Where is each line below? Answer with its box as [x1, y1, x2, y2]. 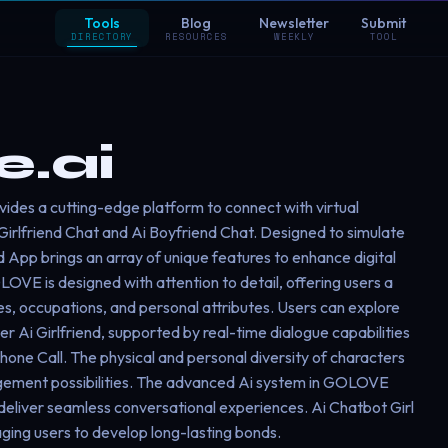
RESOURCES [165, 30, 228, 43]
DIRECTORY [71, 30, 134, 43]
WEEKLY [273, 30, 316, 43]
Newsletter [259, 14, 330, 32]
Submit [361, 14, 407, 32]
